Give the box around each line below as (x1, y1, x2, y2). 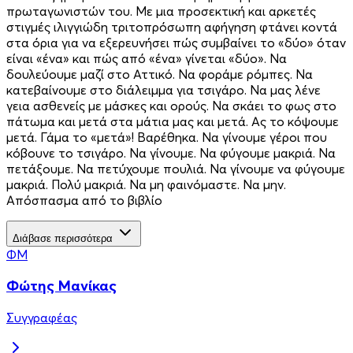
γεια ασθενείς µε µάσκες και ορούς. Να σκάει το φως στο (6, 97, 336, 113)
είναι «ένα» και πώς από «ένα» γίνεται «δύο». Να (6, 50, 287, 66)
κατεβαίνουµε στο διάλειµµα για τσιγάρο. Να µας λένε (6, 81, 321, 98)
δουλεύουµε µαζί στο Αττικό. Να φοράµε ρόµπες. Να (6, 65, 313, 82)
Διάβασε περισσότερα (13, 232, 113, 244)
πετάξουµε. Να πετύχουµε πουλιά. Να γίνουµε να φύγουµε (6, 160, 345, 176)
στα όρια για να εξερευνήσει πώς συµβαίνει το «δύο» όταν (6, 34, 346, 50)
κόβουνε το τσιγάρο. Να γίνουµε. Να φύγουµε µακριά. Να (6, 144, 336, 161)
